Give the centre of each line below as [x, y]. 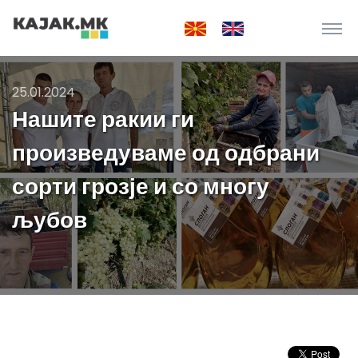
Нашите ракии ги [103, 119]
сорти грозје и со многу [141, 187]
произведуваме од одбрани [166, 153]
